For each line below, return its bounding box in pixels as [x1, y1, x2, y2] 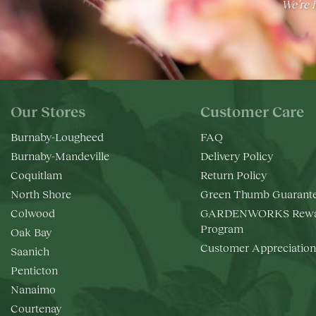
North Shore [11, 186, 71, 200]
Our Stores [11, 102, 85, 120]
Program [200, 221, 243, 235]
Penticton [11, 262, 58, 276]
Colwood [11, 205, 55, 219]
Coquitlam [11, 167, 62, 181]
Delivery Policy [200, 148, 273, 162]
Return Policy [200, 167, 267, 181]
